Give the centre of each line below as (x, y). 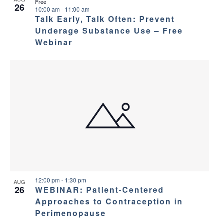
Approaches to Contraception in (109, 201)
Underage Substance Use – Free (109, 31)
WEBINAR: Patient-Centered (99, 189)
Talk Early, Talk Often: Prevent (105, 19)
